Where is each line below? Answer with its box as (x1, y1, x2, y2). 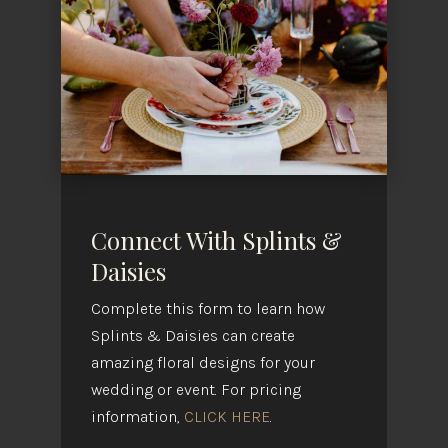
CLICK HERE (183, 407, 270, 427)
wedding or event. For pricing (90, 380, 301, 400)
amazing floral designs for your (90, 353, 315, 373)
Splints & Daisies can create (90, 326, 295, 346)
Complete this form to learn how (90, 299, 325, 319)
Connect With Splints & (90, 224, 342, 257)
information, (90, 407, 184, 427)
